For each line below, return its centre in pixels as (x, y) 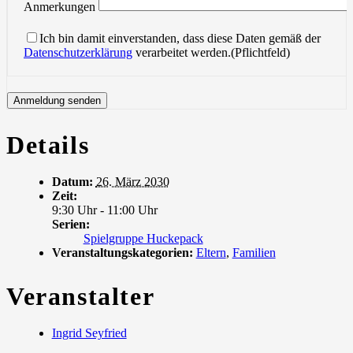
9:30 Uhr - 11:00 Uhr (104, 210)
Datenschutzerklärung (78, 52)
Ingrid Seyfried (89, 333)
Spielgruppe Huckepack (143, 239)
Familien (254, 253)
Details (48, 145)
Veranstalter (81, 296)
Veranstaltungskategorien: (122, 253)
